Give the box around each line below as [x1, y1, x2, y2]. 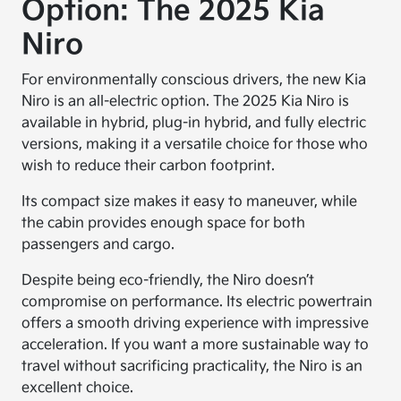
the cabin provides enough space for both [21, 215, 306, 232]
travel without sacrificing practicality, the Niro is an [21, 358, 363, 375]
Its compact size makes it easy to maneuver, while [21, 193, 358, 210]
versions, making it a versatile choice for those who [21, 136, 369, 153]
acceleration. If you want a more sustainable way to [21, 337, 370, 354]
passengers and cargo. [21, 236, 175, 253]
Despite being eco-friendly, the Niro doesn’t [21, 272, 315, 289]
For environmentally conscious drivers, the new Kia [21, 72, 367, 89]
